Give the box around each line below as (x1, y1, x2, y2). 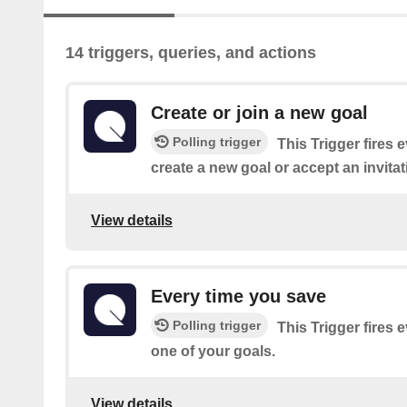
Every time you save (151, 286, 326, 307)
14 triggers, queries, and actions (65, 44, 316, 63)
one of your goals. (151, 343, 275, 360)
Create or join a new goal (151, 103, 368, 124)
